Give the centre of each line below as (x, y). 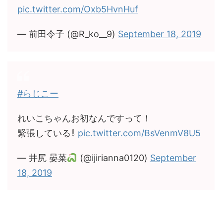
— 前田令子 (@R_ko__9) (68, 34)
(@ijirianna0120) (113, 158)
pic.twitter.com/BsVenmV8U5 (139, 133)
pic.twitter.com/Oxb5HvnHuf (78, 9)
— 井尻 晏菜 (42, 158)
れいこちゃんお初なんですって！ (84, 118)
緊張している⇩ (48, 133)
